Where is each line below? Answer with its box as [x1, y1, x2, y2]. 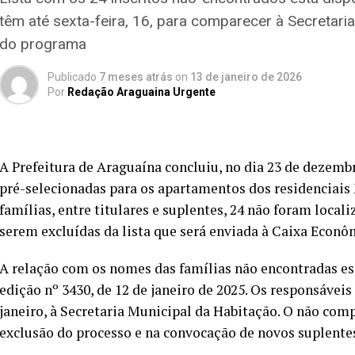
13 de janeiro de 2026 [190, 71, 302, 83]
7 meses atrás [99, 71, 173, 83]
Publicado [48, 71, 97, 83]
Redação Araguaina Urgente [67, 86, 216, 98]
